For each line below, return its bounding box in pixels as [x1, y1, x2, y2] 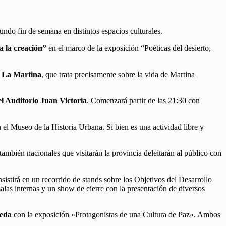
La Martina [2, 70, 41, 79]
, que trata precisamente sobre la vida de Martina [41, 70, 195, 79]
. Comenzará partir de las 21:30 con [87, 96, 200, 105]
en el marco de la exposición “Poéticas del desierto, [46, 44, 211, 53]
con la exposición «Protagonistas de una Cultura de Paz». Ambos [12, 210, 220, 219]
